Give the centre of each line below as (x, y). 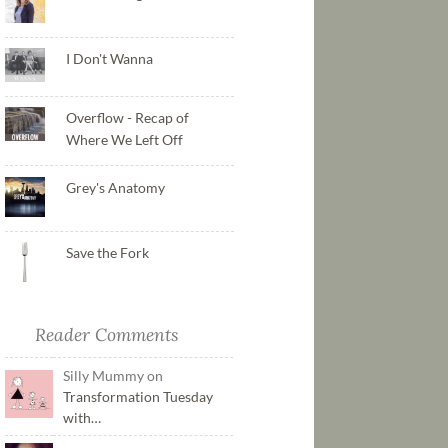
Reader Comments (106, 335)
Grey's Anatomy (115, 187)
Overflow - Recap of (127, 118)
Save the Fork (107, 253)
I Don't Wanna (109, 59)
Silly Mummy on (112, 376)
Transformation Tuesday (137, 397)
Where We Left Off (124, 140)
